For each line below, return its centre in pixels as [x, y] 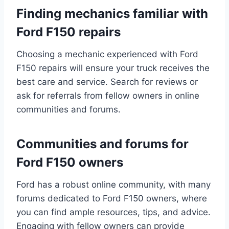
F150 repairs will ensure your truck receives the [113, 68]
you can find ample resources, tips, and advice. [113, 212]
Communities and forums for [102, 144]
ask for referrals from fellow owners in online [108, 96]
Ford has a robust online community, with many [113, 185]
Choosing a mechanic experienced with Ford [107, 54]
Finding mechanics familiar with [112, 14]
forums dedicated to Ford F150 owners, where [112, 199]
